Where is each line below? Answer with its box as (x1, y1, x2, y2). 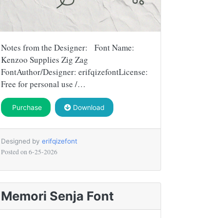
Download (71, 103, 105, 111)
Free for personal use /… (1, 78, 86, 90)
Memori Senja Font (1, 188, 114, 203)
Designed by (1, 137, 42, 145)
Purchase (10, 103, 42, 111)
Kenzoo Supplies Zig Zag (1, 54, 88, 65)
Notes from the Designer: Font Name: (1, 41, 134, 53)
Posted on (1, 147, 29, 156)
